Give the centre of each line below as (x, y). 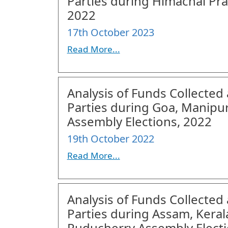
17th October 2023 (110, 33)
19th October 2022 (110, 139)
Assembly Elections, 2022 (139, 121)
